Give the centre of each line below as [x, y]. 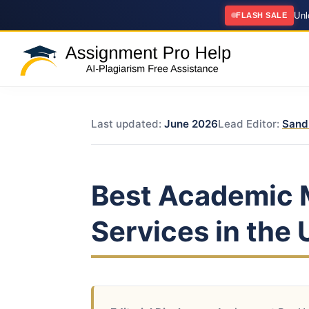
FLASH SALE [262, 15]
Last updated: [128, 124]
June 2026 [191, 124]
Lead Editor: [250, 124]
